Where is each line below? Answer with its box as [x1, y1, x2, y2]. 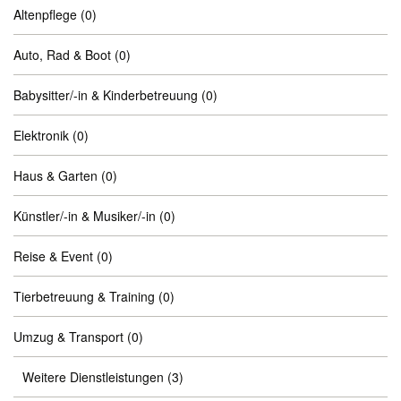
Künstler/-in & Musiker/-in [13, 207, 156, 225]
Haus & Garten [13, 166, 98, 184]
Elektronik [13, 126, 69, 144]
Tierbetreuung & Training [13, 287, 155, 305]
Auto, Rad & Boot [13, 46, 111, 64]
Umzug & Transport [13, 328, 124, 346]
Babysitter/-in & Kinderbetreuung [13, 86, 198, 104]
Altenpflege [13, 5, 77, 23]
